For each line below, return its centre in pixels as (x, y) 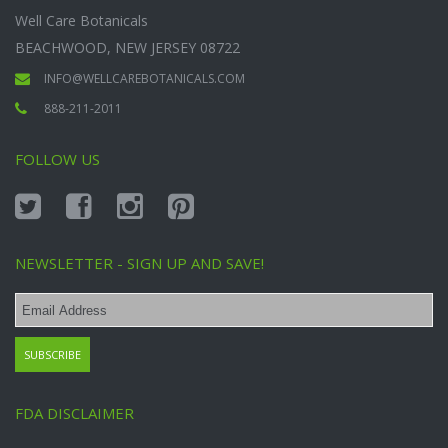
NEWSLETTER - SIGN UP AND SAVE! (139, 263)
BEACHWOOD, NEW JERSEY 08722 (127, 48)
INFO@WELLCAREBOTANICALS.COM (144, 79)
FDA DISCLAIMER (74, 413)
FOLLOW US (57, 159)
